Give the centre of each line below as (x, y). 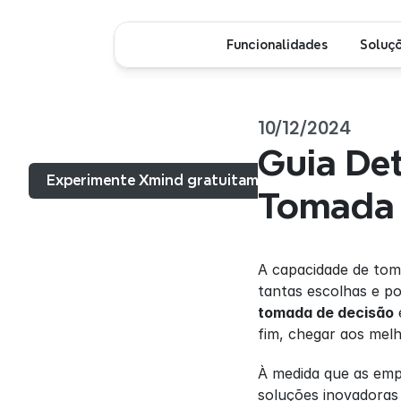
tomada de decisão (326, 312)
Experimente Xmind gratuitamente (169, 180)
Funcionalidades (277, 44)
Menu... (64, 142)
